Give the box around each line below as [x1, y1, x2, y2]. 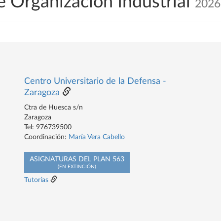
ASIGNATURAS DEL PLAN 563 [30, 156, 124, 163]
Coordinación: [24, 134, 69, 141]
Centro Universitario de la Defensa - [24, 77, 166, 86]
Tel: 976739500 [24, 124, 72, 131]
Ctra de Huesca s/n [24, 104, 83, 111]
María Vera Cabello [69, 134, 125, 141]
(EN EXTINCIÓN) [58, 164, 96, 169]
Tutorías [24, 177, 48, 184]
